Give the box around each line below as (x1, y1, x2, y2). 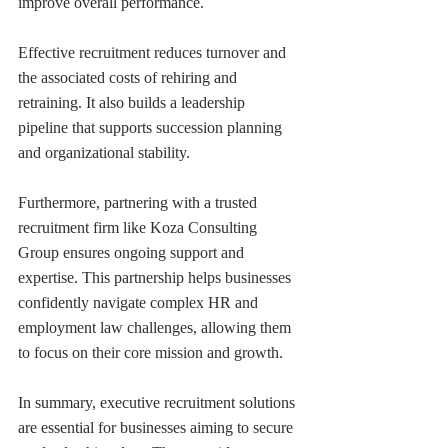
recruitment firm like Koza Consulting (18, 219, 261, 237)
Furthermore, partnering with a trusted (18, 194, 261, 212)
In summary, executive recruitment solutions (18, 394, 299, 412)
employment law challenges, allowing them (18, 319, 295, 337)
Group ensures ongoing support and (18, 244, 248, 262)
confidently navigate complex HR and (18, 294, 262, 312)
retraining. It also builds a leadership (18, 94, 249, 112)
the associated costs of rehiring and (18, 69, 241, 87)
